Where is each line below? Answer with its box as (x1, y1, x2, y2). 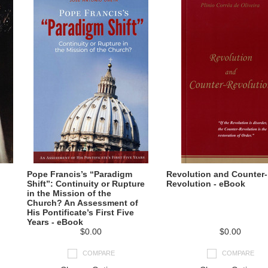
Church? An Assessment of (27, 198, 138, 208)
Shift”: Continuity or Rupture (27, 179, 145, 188)
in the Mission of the (27, 188, 111, 198)
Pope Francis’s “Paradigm (27, 169, 132, 179)
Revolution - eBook (166, 179, 245, 188)
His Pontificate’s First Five (27, 208, 134, 217)
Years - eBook (27, 217, 83, 227)
